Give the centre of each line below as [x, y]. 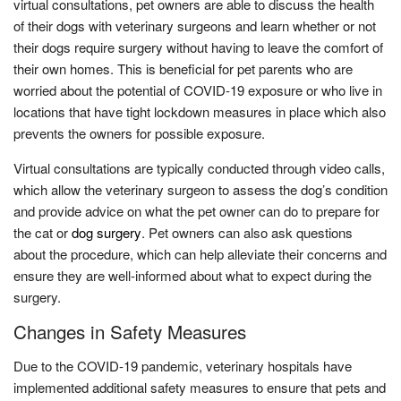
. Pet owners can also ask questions [247, 232]
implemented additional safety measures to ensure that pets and [200, 387]
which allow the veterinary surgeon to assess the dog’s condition [200, 189]
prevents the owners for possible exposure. [139, 132]
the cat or [43, 232]
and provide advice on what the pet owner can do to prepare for [196, 210]
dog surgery [107, 232]
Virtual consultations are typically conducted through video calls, [199, 167]
